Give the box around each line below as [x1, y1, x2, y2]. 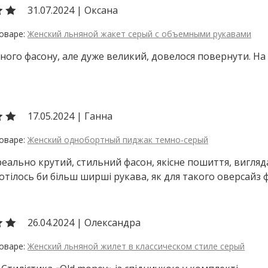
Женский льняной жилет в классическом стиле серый [28, 240, 245, 252]
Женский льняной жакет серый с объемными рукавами [28, 28, 251, 39]
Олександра [82, 215, 141, 229]
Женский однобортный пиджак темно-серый [28, 134, 208, 146]
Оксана [82, 3, 118, 17]
